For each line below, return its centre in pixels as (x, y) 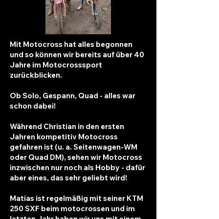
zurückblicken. (36, 75)
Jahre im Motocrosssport (56, 65)
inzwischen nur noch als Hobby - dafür (77, 167)
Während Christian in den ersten (67, 126)
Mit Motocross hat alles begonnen (71, 44)
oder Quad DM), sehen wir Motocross (76, 157)
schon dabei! (33, 106)
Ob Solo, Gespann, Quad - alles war (73, 96)
